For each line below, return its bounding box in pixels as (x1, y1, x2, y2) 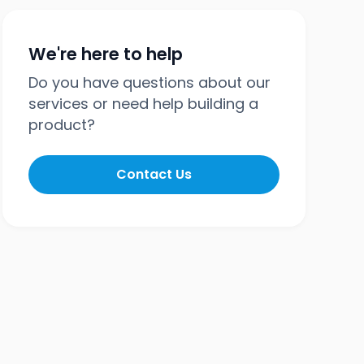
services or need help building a (28, 93, 258, 114)
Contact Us (115, 165, 192, 184)
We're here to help (28, 42, 183, 66)
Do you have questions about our (28, 72, 271, 93)
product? (28, 115, 95, 135)
